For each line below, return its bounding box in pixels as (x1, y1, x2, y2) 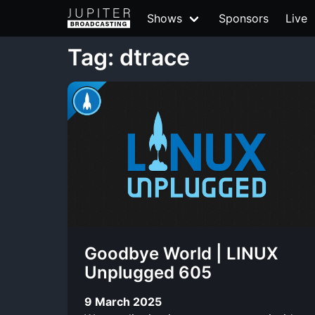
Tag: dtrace (67, 44, 190, 71)
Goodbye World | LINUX (84, 243, 278, 264)
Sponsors (219, 11, 269, 25)
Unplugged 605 (84, 262, 212, 283)
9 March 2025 (84, 294, 162, 309)
